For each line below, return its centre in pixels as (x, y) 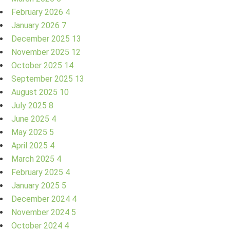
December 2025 (42, 39)
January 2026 (36, 25)
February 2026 (38, 12)
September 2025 (43, 79)
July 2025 (30, 105)
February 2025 (38, 172)
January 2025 (36, 185)
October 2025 (38, 65)
